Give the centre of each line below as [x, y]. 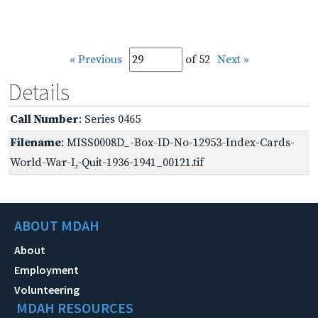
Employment [46, 269]
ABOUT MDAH [57, 225]
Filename [35, 142]
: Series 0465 [110, 119]
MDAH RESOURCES [75, 307]
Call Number [44, 119]
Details [39, 92]
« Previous [95, 59]
